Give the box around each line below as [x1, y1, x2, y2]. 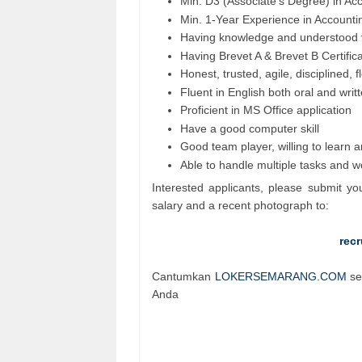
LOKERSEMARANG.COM [214, 269, 347, 283]
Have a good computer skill [180, 121, 319, 135]
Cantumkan [152, 269, 215, 283]
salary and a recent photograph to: [152, 198, 329, 212]
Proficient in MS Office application [180, 103, 351, 117]
